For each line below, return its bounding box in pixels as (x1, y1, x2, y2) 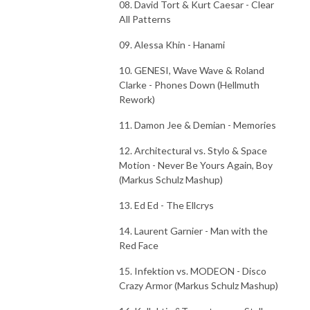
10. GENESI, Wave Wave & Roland (119, 64, 264, 76)
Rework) (119, 93, 155, 105)
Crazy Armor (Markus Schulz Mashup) (119, 279, 278, 291)
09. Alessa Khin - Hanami (119, 38, 225, 51)
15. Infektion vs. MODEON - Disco (119, 264, 266, 277)
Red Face (119, 239, 158, 251)
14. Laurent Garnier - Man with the (119, 224, 268, 237)
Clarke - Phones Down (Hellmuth (119, 78, 259, 91)
